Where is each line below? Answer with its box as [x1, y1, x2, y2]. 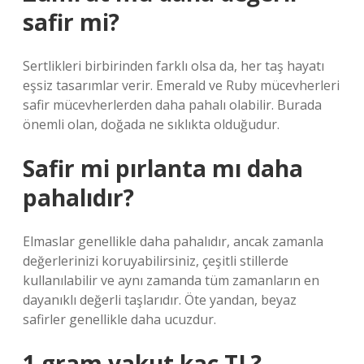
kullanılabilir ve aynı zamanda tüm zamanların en [23, 271, 319, 289]
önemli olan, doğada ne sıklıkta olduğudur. [23, 115, 279, 133]
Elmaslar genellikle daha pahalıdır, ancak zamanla [23, 232, 323, 250]
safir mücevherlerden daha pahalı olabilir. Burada [23, 96, 322, 114]
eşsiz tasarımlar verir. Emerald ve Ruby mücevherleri [23, 76, 340, 94]
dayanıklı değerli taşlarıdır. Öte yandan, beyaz [23, 291, 297, 309]
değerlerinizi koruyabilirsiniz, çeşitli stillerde [23, 252, 288, 270]
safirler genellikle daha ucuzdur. [23, 310, 216, 328]
